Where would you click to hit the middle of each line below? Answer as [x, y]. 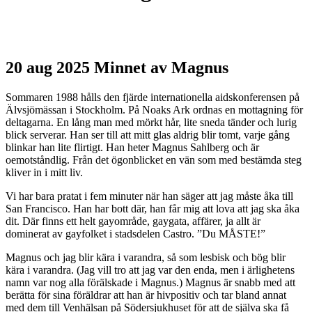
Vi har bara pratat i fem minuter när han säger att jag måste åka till [149, 196]
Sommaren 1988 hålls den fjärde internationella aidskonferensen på [153, 97]
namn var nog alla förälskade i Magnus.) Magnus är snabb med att [150, 282]
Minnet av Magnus [159, 67]
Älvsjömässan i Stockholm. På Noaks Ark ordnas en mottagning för [154, 109]
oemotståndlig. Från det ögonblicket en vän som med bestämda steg [154, 159]
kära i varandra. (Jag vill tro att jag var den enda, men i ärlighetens [150, 270]
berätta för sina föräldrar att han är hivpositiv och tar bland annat [146, 295]
